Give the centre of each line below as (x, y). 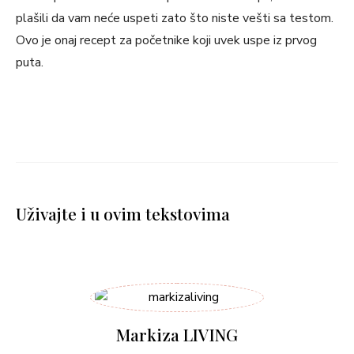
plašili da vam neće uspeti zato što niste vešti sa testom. (175, 18)
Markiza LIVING (177, 334)
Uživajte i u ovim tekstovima (123, 213)
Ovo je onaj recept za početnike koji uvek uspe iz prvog (166, 40)
